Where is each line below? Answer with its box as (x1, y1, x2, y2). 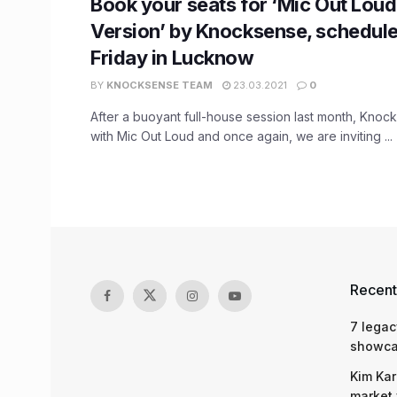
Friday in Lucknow (90, 45, 254, 69)
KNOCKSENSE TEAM (106, 78, 213, 91)
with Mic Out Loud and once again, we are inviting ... (90, 128, 393, 144)
